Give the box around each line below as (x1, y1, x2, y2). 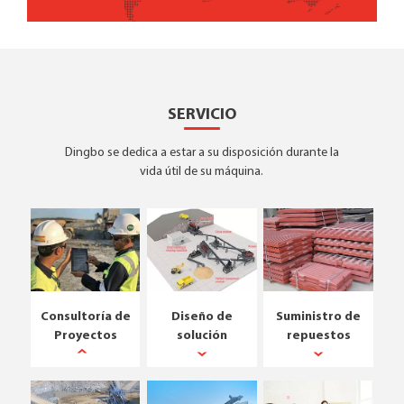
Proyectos (53, 328, 117, 343)
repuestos (286, 328, 351, 343)
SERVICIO (167, 106, 236, 124)
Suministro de (276, 309, 362, 324)
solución (176, 328, 227, 343)
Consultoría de (40, 309, 131, 324)
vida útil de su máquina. (140, 165, 264, 179)
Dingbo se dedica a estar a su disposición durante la (64, 146, 339, 161)
